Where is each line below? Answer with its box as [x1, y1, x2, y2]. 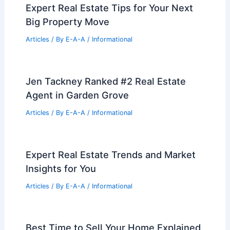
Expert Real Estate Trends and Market [25, 148, 196, 160]
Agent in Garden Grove [25, 89, 129, 101]
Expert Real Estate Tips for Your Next [25, 2, 193, 14]
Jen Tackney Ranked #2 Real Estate [25, 75, 186, 87]
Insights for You [25, 162, 96, 174]
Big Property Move [25, 16, 109, 28]
